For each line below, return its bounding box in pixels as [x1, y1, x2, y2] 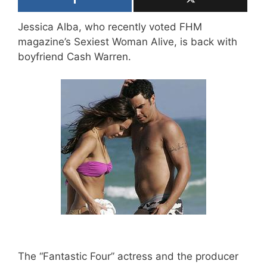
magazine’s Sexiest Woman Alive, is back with [18, 35, 237, 48]
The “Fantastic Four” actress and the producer [18, 250, 238, 262]
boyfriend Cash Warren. [18, 50, 131, 63]
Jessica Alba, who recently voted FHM [18, 20, 202, 33]
